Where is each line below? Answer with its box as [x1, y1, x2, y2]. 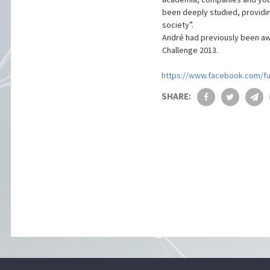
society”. [162, 19, 193, 30]
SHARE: [161, 90, 191, 102]
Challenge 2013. [162, 44, 218, 55]
